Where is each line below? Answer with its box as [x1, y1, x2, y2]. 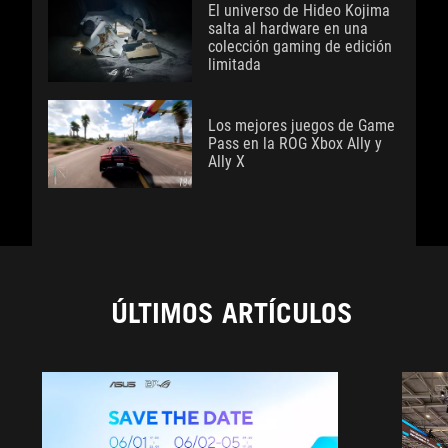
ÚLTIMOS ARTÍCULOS [111, 296, 353, 331]
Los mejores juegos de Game [208, 116, 395, 136]
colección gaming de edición [208, 37, 392, 57]
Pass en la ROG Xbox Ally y [208, 134, 382, 154]
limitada [208, 55, 261, 75]
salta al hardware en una [208, 19, 368, 39]
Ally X [208, 152, 245, 172]
